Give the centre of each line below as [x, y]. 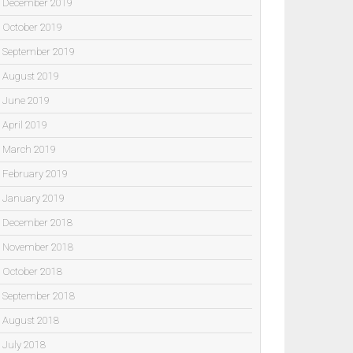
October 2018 [32, 271]
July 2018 [24, 344]
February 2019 [35, 173]
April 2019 [25, 124]
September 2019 [39, 51]
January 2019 [33, 198]
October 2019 [32, 27]
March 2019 [29, 149]
